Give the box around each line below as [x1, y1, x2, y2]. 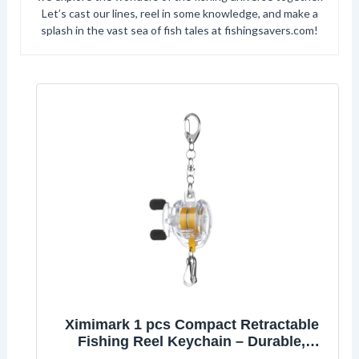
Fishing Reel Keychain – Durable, [78, 333, 305, 350]
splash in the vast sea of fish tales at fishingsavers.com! [41, 23, 318, 38]
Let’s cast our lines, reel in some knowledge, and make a [41, 6, 318, 21]
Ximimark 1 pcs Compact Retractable [64, 317, 319, 333]
